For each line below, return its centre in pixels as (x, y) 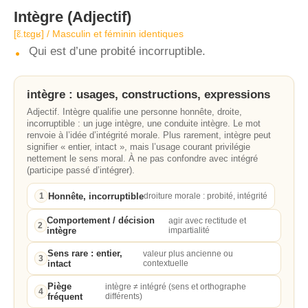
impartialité (189, 230)
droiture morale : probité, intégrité (206, 196)
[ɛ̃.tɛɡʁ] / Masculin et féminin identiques (99, 34)
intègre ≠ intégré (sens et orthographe (175, 287)
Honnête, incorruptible (96, 196)
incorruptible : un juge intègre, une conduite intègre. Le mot (144, 123)
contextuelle (166, 263)
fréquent (65, 297)
